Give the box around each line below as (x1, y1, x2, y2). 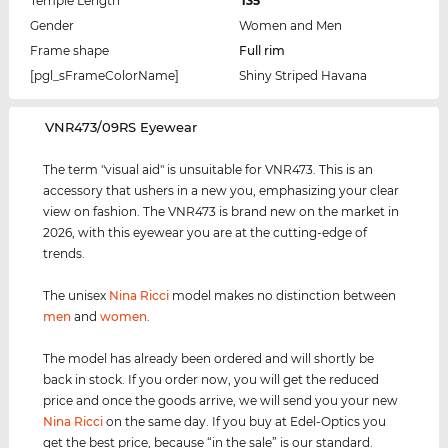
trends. (43, 246, 86, 262)
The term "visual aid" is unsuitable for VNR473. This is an (43, 162, 374, 178)
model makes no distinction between (169, 288, 397, 304)
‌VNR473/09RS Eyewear (45, 119, 198, 136)
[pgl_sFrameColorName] (29, 68, 179, 84)
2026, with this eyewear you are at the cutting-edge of (43, 225, 368, 241)
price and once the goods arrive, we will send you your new (43, 393, 399, 409)
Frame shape (29, 43, 109, 59)
